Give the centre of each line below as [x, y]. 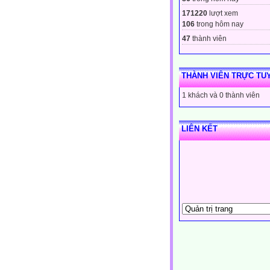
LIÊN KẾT [199, 128]
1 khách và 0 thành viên [221, 95]
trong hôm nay [219, 24]
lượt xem [223, 13]
